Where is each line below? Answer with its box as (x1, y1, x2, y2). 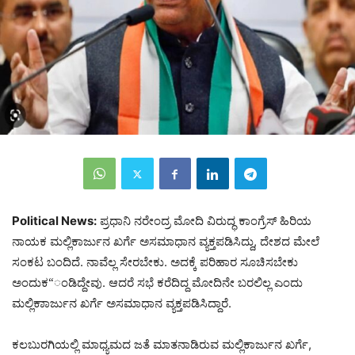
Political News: (12, 213, 97, 229)
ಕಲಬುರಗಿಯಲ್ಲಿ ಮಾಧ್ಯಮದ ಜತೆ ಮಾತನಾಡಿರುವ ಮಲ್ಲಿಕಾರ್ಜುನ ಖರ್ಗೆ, (12, 337, 311, 353)
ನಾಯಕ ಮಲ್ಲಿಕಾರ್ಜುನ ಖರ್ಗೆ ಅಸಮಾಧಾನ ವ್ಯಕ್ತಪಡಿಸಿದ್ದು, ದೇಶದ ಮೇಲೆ (12, 234, 319, 250)
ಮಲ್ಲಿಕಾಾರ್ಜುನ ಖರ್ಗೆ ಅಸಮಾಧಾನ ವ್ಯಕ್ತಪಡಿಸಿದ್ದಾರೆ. (12, 296, 231, 311)
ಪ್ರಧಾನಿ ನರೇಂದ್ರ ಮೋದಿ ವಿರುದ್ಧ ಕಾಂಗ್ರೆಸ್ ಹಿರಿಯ (97, 213, 311, 229)
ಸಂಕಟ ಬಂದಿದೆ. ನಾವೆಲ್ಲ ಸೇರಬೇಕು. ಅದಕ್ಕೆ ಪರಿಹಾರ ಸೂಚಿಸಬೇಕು (12, 254, 298, 270)
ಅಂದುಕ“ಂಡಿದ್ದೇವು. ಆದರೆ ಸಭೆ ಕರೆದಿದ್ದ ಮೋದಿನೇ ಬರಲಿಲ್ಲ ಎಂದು (12, 275, 303, 291)
